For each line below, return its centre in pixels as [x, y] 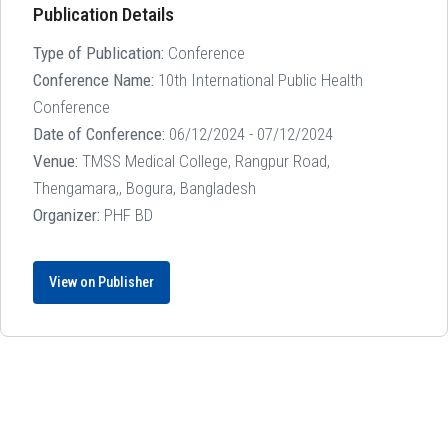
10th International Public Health [258, 79]
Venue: [55, 160]
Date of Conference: [99, 133]
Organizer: [66, 214]
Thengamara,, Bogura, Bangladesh [144, 187]
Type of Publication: [98, 52]
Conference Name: [93, 79]
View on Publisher [101, 282]
